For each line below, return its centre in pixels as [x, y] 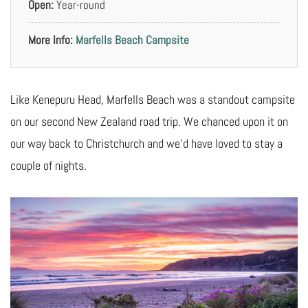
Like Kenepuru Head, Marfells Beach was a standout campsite [153, 99]
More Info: [51, 40]
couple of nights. [48, 165]
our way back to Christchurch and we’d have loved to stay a [146, 143]
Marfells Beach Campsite [132, 40]
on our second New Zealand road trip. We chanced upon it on [149, 121]
